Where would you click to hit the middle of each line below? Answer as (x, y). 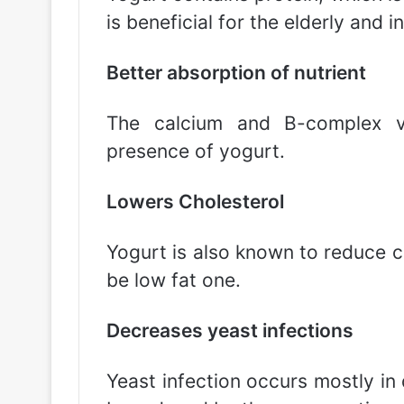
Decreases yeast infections (230, 331)
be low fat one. (174, 280)
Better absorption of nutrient (236, 73)
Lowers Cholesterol (195, 202)
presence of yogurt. (196, 151)
